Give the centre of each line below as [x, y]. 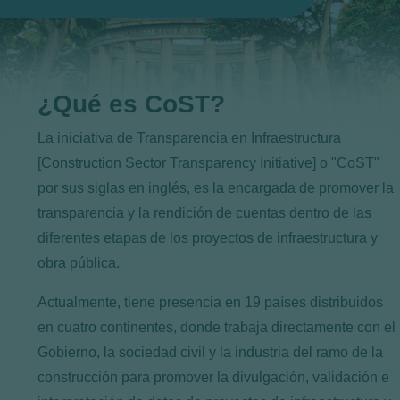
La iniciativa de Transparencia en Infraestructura [189, 138]
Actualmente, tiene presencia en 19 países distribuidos [210, 302]
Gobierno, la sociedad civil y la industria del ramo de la [210, 352]
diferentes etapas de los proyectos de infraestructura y [207, 238]
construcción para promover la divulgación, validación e [213, 377]
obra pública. [78, 263]
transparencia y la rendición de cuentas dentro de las [204, 213]
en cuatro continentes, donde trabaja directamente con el [216, 327]
